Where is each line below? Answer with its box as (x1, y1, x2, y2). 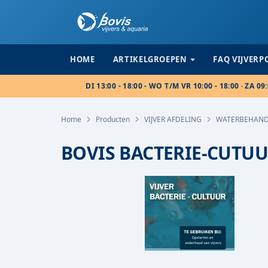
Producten (96, 114, 130, 124)
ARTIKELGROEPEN (112, 54, 187, 65)
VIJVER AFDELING (144, 114, 202, 124)
